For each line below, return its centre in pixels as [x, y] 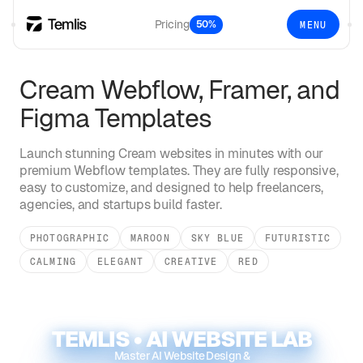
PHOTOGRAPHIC [70, 238]
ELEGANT [121, 261]
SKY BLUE [217, 238]
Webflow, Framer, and [218, 90]
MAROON [150, 238]
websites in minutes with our [240, 154]
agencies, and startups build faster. [121, 205]
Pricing [172, 24]
